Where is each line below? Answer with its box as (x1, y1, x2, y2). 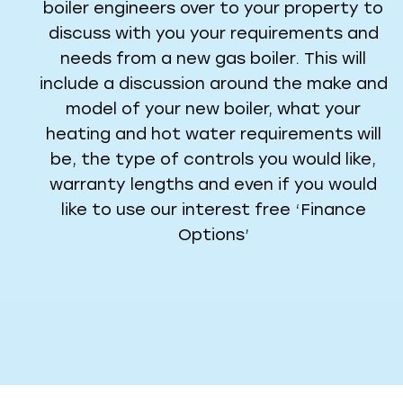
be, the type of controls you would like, (50, 149, 377, 170)
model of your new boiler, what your (66, 99, 362, 120)
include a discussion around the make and (39, 74, 388, 94)
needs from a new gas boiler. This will (60, 49, 367, 69)
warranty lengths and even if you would (49, 175, 378, 195)
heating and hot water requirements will (45, 124, 381, 145)
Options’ (177, 225, 249, 246)
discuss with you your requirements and (48, 23, 379, 44)
